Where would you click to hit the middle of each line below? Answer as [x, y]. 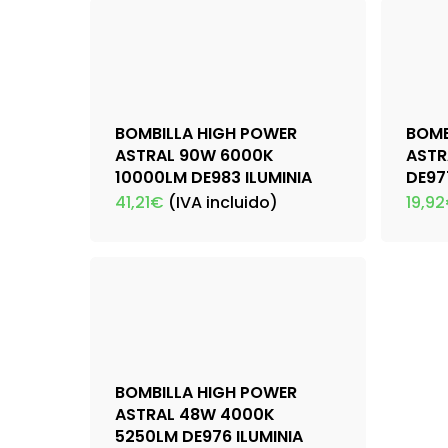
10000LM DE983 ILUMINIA [213, 178]
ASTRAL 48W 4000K [195, 415]
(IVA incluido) [223, 203]
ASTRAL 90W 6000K [194, 156]
